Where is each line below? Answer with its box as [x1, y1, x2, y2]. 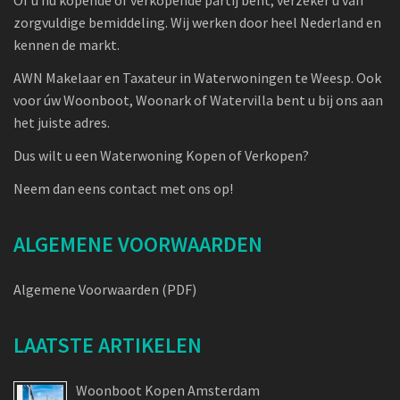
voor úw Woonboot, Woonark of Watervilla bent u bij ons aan [13, 90, 383, 109]
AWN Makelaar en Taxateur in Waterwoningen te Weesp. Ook [13, 68, 381, 87]
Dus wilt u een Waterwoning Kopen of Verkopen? [13, 146, 309, 164]
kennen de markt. [13, 35, 120, 54]
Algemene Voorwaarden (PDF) [13, 279, 196, 298]
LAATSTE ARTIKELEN [13, 330, 202, 359]
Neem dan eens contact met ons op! [13, 179, 233, 197]
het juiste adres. [13, 112, 110, 131]
